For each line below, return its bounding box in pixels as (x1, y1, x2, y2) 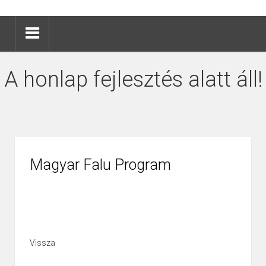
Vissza (30, 238, 55, 248)
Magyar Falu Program (30, 156, 171, 174)
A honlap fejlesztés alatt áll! (4, 67, 262, 93)
